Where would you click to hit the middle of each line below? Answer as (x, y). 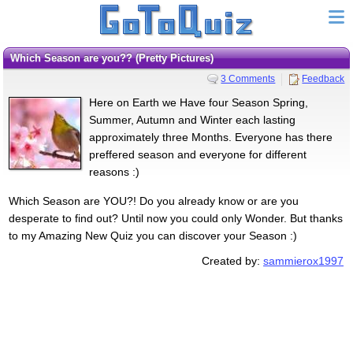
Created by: (233, 260)
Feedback (323, 78)
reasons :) (114, 171)
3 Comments (248, 78)
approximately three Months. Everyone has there (210, 137)
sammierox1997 (304, 260)
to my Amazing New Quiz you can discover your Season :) (152, 235)
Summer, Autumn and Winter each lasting (192, 119)
